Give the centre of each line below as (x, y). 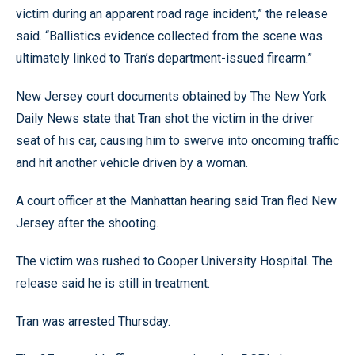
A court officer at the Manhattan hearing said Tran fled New (176, 200)
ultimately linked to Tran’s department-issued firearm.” (164, 58)
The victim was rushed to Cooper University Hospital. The (174, 261)
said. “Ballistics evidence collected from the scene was (169, 36)
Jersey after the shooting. (87, 223)
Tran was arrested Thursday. (93, 321)
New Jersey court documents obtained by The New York (171, 96)
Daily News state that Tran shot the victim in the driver (165, 118)
